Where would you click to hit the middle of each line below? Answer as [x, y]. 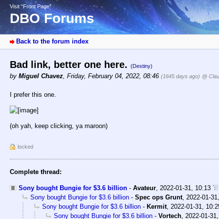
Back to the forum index [52, 42]
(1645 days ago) [180, 77]
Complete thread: [36, 172]
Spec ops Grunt [159, 197]
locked [25, 147]
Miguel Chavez [41, 76]
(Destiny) [142, 66]
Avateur [144, 188]
